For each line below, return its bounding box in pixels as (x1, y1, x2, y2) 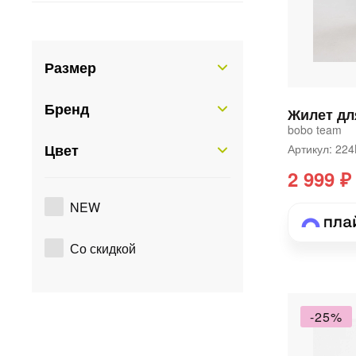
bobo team (288, 122, 342, 138)
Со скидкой (70, 238, 136, 257)
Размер (44, 57, 96, 78)
